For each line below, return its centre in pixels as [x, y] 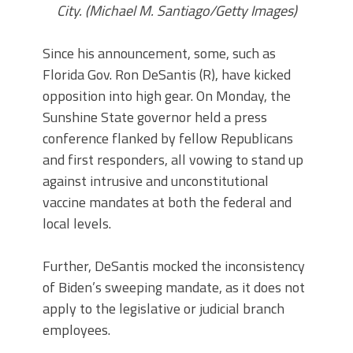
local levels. [77, 223]
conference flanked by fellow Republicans [168, 138]
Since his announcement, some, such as [159, 53]
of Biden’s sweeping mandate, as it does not [174, 287]
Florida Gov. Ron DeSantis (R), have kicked [167, 74]
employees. [76, 330]
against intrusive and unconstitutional [156, 181]
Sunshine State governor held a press [155, 117]
